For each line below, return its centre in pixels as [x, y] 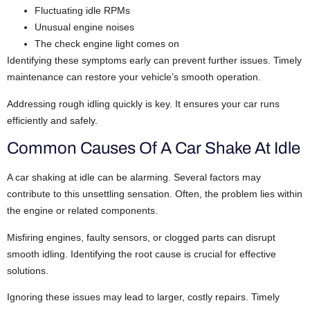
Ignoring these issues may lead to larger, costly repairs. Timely [143, 297]
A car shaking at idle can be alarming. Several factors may [134, 177]
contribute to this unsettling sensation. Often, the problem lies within [155, 194]
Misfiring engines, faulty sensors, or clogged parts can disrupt [141, 237]
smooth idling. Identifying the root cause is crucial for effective [142, 254]
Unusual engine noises [84, 27]
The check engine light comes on [107, 44]
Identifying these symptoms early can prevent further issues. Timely [154, 61]
